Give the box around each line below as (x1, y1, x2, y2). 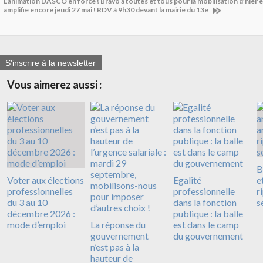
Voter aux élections (7, 174, 84, 186)
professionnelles (7, 186, 73, 197)
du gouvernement (173, 230, 243, 242)
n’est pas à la (90, 241, 139, 253)
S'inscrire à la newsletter (5, 58, 96, 68)
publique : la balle (173, 208, 243, 220)
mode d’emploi (7, 219, 66, 231)
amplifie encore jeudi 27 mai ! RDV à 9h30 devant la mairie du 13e (4, 5, 210, 14)
